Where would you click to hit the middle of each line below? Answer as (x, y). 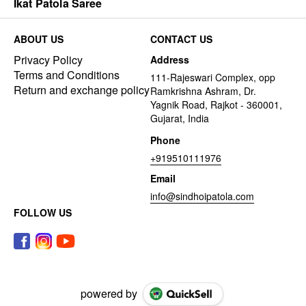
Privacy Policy (48, 59)
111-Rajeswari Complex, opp (213, 77)
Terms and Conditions (67, 74)
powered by (109, 293)
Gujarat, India (180, 118)
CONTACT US (181, 39)
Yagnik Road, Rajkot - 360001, (216, 104)
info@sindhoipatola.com (202, 196)
